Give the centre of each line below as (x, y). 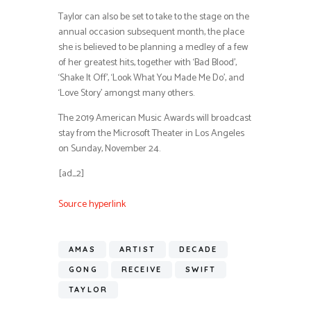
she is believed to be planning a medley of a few (153, 47)
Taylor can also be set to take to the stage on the (154, 17)
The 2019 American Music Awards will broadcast (155, 118)
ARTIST (137, 250)
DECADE (199, 250)
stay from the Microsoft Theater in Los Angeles (151, 133)
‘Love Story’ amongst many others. (126, 93)
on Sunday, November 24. (109, 149)
